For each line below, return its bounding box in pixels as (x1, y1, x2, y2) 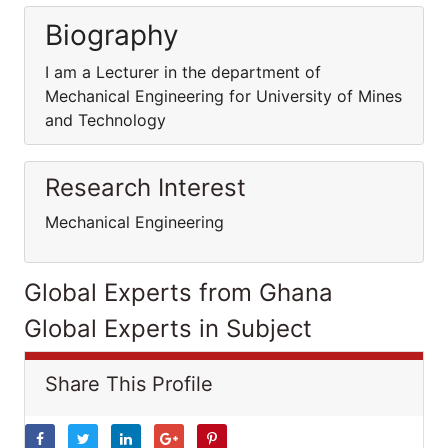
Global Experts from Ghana (24, 278, 333, 307)
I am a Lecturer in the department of (45, 62, 321, 82)
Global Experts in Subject (24, 314, 312, 343)
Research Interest (45, 173, 246, 202)
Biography (45, 18, 179, 52)
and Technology (45, 110, 166, 130)
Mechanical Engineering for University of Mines (45, 86, 402, 106)
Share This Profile (45, 372, 213, 396)
